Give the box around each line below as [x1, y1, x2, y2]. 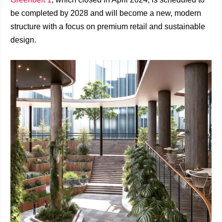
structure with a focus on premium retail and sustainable [10, 22, 205, 31]
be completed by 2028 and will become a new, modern [10, 8, 201, 17]
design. [10, 35, 36, 44]
